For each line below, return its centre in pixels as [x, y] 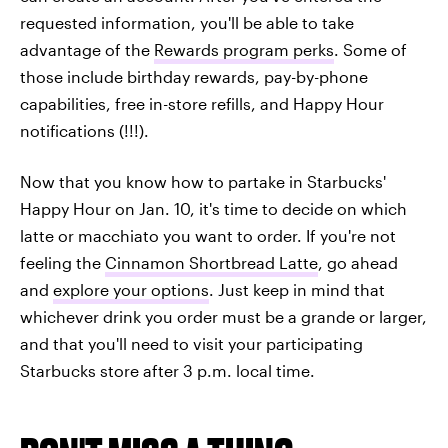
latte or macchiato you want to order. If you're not [208, 235]
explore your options [131, 289]
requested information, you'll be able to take [187, 22]
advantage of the [87, 49]
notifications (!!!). [84, 130]
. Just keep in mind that [297, 289]
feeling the [62, 262]
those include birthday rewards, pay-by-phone [194, 76]
